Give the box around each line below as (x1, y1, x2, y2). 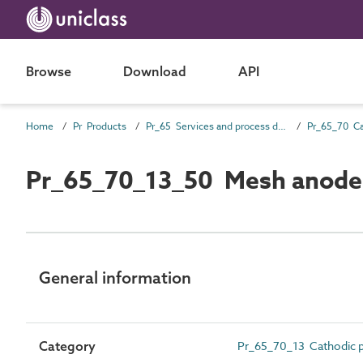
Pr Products (73, 119, 126, 133)
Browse (26, 63, 71, 79)
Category (39, 337, 96, 354)
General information (39, 267, 191, 288)
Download (123, 63, 186, 79)
